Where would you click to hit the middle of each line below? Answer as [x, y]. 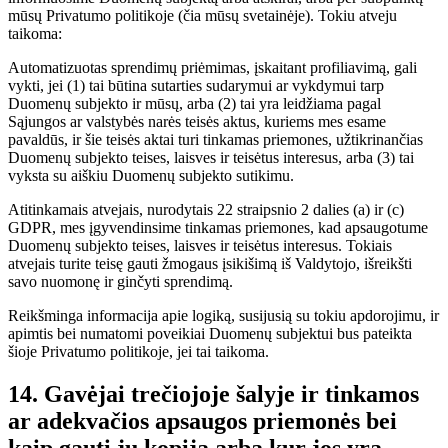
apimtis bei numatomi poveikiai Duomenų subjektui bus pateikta [210, 334]
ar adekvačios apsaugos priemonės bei [202, 421]
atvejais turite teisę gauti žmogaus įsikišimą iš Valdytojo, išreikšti [210, 264]
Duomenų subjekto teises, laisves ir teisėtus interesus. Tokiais [200, 246]
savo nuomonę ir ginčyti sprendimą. [120, 282]
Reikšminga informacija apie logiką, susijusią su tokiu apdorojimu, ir [223, 316]
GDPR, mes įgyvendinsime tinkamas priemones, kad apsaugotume [218, 228]
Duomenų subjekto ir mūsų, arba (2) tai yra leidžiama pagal [194, 104]
